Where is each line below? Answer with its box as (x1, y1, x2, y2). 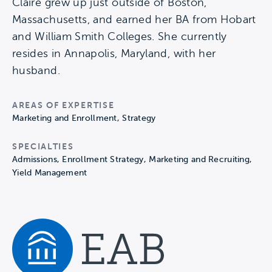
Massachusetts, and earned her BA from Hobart (12, 13, 256, 25)
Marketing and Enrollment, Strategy (12, 114, 156, 123)
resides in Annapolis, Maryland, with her (12, 47, 216, 59)
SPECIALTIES (12, 141, 74, 151)
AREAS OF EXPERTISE (12, 100, 115, 110)
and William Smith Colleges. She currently (12, 30, 227, 42)
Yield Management (12, 168, 87, 177)
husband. (12, 64, 60, 76)
